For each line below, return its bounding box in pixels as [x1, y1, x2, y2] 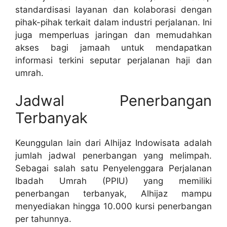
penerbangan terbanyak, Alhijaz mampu [15, 188, 212, 199]
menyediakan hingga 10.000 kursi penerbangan [15, 201, 212, 212]
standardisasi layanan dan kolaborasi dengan [15, 4, 212, 15]
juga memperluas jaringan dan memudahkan [15, 29, 212, 40]
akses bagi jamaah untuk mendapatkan [15, 42, 212, 53]
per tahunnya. [15, 214, 71, 224]
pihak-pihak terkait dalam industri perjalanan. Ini [15, 17, 212, 27]
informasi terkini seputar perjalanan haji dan [15, 55, 212, 65]
